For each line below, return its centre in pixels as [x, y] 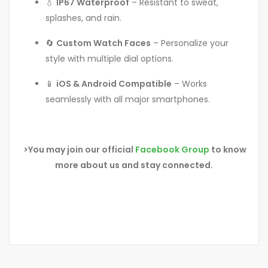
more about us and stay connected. [134, 165]
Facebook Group [172, 149]
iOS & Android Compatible [114, 83]
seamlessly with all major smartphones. [128, 99]
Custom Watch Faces [103, 43]
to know [228, 149]
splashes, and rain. [83, 18]
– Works [189, 83]
